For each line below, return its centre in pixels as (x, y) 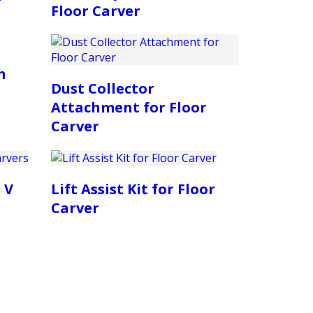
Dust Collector (103, 88)
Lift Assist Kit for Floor (133, 189)
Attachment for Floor (129, 107)
